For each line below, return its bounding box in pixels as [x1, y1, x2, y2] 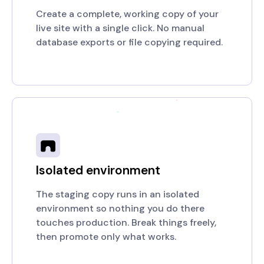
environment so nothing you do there [36, 202, 204, 214]
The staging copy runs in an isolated [36, 188, 199, 200]
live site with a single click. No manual [36, 22, 204, 34]
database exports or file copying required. [36, 36, 223, 48]
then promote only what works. [36, 230, 176, 243]
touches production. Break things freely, [36, 216, 216, 229]
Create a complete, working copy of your [36, 8, 219, 20]
